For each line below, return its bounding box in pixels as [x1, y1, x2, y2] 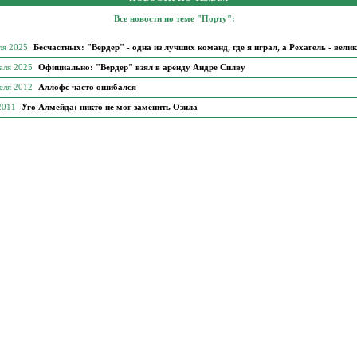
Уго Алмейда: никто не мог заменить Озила [22, 103, 198, 112]
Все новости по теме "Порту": [113, 14, 235, 23]
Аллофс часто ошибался [38, 83, 136, 92]
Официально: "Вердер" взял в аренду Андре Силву [38, 63, 245, 72]
